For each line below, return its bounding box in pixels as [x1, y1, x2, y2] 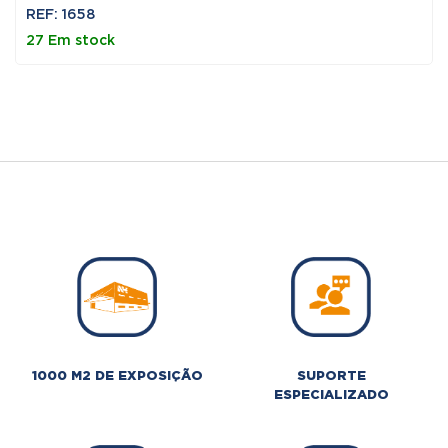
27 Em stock [26, 34, 115, 47]
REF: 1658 [26, 8, 95, 21]
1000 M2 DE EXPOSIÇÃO [31, 370, 203, 382]
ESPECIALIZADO [273, 389, 389, 401]
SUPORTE [296, 370, 366, 382]
